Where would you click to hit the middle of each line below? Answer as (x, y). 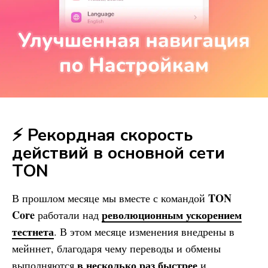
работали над (68, 214)
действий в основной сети (118, 153)
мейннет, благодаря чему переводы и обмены (116, 248)
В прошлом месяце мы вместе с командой (110, 198)
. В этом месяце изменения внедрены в (144, 231)
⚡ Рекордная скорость (102, 135)
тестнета (33, 231)
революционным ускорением (172, 214)
